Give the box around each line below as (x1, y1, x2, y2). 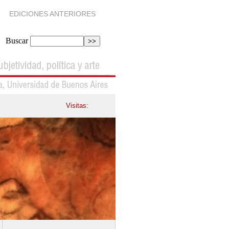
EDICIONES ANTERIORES (9, 10, 96, 18)
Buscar (6, 36, 28, 45)
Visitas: (66, 102, 88, 109)
